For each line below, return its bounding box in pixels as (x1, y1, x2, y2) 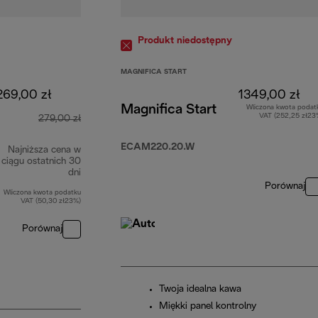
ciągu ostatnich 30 (1, 157, 81, 167)
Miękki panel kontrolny (159, 302, 256, 312)
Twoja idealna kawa (159, 285, 241, 295)
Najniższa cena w (8, 146, 81, 155)
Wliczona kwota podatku (4, 190, 81, 197)
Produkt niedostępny (138, 36, 232, 46)
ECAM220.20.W (121, 143, 194, 153)
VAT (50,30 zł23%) (21, 198, 81, 205)
